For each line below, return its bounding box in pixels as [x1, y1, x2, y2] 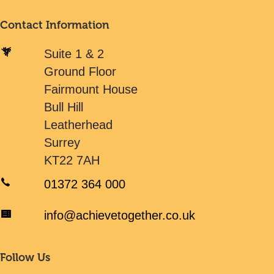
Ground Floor [44, 65, 117, 78]
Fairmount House [44, 83, 138, 96]
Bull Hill [44, 100, 84, 114]
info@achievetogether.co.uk [44, 209, 196, 222]
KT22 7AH [44, 154, 100, 167]
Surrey [44, 136, 81, 149]
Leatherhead [44, 118, 113, 131]
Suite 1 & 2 [44, 47, 105, 61]
